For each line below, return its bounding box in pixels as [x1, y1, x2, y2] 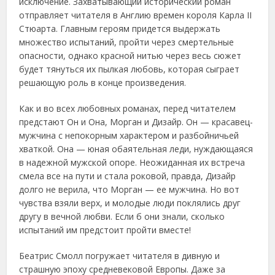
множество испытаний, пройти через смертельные [19, 36, 234, 48]
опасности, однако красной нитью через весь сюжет [19, 50, 242, 62]
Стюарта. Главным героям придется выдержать [19, 23, 221, 35]
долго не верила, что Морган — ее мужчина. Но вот [19, 184, 240, 196]
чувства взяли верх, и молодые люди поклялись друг [19, 197, 241, 209]
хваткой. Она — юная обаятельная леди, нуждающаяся [19, 143, 254, 155]
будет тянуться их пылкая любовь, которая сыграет [19, 63, 240, 76]
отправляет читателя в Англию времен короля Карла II [19, 9, 252, 21]
